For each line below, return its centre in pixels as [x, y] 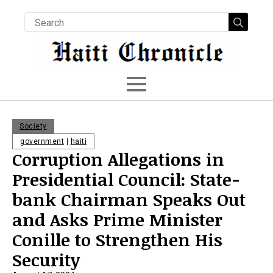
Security [51, 260]
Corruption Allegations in [118, 159]
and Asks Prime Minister [117, 219]
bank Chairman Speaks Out [129, 199]
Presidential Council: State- [126, 179]
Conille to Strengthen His [117, 239]
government [42, 141]
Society [33, 126]
